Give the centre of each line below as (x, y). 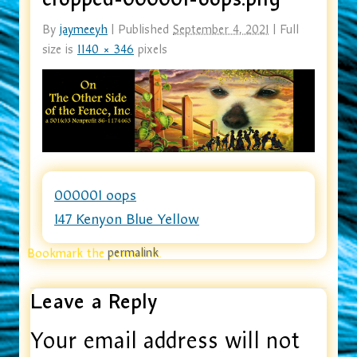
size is (60, 50)
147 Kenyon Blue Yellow (127, 220)
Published (143, 30)
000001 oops (95, 196)
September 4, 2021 (221, 30)
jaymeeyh (84, 30)
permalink (133, 253)
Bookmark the (67, 253)
